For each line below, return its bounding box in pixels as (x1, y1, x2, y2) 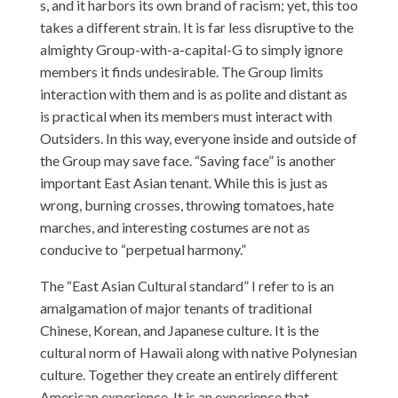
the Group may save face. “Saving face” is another (39, 152, 336, 169)
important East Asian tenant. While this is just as (39, 174, 328, 191)
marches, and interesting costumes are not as (39, 219, 310, 235)
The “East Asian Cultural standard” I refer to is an (39, 277, 334, 294)
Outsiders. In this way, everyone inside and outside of (39, 130, 357, 147)
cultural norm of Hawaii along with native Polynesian (39, 344, 357, 361)
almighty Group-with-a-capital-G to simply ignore (39, 41, 343, 58)
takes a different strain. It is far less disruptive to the (39, 19, 354, 36)
